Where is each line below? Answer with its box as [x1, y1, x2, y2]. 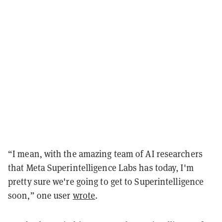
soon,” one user [8, 189, 73, 201]
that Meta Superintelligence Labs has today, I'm [8, 162, 194, 173]
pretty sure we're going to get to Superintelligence [8, 175, 204, 187]
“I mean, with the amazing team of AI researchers [8, 148, 203, 160]
